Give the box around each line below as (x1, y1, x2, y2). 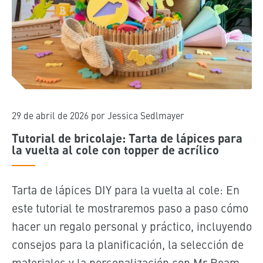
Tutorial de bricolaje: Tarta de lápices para (11, 129, 242, 146)
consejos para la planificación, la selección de (11, 235, 244, 252)
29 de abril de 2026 (11, 108, 89, 122)
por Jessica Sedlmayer (90, 108, 184, 122)
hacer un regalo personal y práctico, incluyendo (11, 217, 252, 234)
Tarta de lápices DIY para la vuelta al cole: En (11, 181, 240, 197)
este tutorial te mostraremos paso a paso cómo (11, 199, 248, 215)
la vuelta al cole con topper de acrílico (11, 140, 219, 158)
